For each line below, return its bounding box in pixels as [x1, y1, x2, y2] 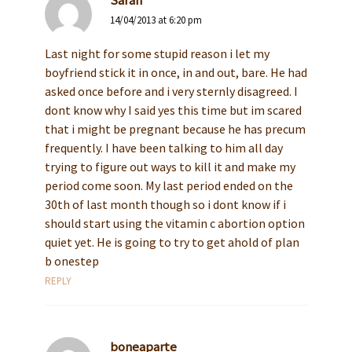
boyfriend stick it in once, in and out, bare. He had [44, 64, 307, 81]
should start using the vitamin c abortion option [44, 215, 305, 232]
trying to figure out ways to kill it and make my [44, 159, 295, 175]
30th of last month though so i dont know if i [44, 196, 286, 213]
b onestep [44, 253, 99, 269]
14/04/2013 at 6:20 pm [109, 13, 202, 27]
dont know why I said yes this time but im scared [44, 102, 302, 119]
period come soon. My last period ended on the [44, 178, 293, 194]
